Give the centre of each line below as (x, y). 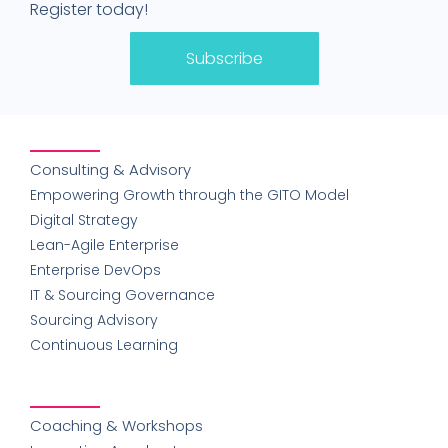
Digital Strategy (84, 219)
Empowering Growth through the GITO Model (189, 194)
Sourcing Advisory (94, 319)
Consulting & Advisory (110, 169)
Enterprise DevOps (95, 269)
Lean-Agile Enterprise (104, 244)
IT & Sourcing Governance (122, 294)
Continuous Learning (104, 344)
